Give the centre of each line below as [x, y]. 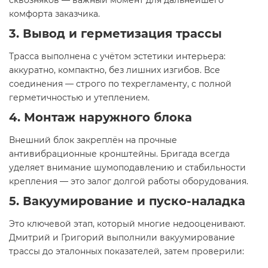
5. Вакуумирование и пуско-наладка [127, 201]
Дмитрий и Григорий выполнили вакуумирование [122, 237]
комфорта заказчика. [54, 14]
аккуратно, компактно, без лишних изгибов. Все [115, 70]
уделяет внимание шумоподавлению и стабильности [127, 167]
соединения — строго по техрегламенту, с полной [120, 84]
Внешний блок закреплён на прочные [93, 140]
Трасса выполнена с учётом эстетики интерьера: [117, 56]
